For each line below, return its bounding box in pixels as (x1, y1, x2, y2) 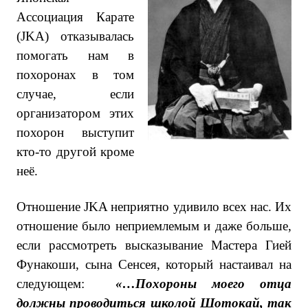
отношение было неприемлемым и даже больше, (16, 219, 291, 233)
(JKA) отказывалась (16, 29, 134, 43)
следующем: (16, 276, 115, 291)
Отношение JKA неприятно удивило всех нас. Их (16, 199, 291, 214)
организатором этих (16, 106, 134, 120)
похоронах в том (16, 67, 134, 82)
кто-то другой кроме (16, 144, 134, 159)
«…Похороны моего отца (115, 276, 291, 291)
